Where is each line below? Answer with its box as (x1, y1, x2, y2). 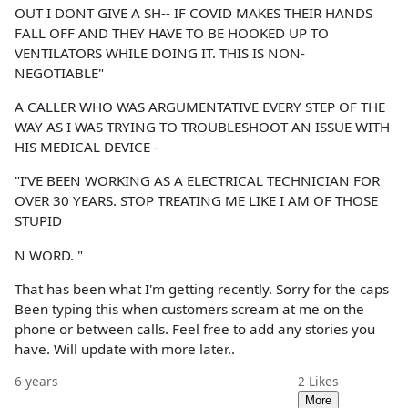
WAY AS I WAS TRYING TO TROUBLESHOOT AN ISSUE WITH (15, 117, 390, 137)
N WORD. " (15, 245, 83, 264)
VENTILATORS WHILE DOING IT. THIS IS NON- (15, 43, 305, 62)
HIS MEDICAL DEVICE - (15, 138, 158, 157)
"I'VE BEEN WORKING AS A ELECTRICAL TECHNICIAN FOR (15, 171, 380, 190)
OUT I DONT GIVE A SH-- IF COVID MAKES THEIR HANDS (15, 3, 372, 22)
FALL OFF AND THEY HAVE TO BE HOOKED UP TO (15, 23, 329, 42)
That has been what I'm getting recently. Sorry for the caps (15, 279, 389, 298)
